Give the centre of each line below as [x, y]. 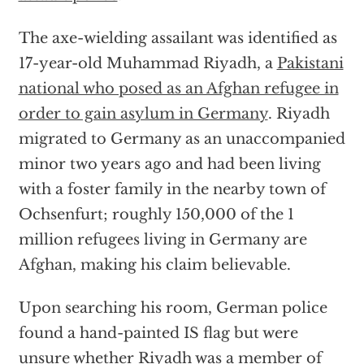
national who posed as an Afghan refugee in [178, 89]
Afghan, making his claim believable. [154, 265]
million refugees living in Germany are [162, 240]
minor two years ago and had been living [169, 164]
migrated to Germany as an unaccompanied [182, 139]
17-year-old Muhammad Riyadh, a [147, 63]
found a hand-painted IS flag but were [158, 333]
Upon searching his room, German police [173, 308]
